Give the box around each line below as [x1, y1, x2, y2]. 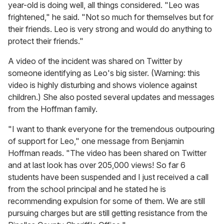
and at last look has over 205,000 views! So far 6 [8, 159, 185, 170]
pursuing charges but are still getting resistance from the [8, 207, 207, 218]
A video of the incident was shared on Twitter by [8, 55, 182, 66]
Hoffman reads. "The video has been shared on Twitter [8, 147, 206, 158]
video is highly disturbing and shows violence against [8, 79, 197, 90]
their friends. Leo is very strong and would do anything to [8, 23, 212, 34]
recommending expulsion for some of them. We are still [8, 195, 205, 206]
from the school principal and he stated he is [8, 183, 166, 194]
